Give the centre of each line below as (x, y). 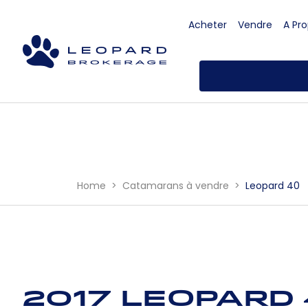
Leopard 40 (273, 185)
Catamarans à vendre (177, 185)
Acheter (208, 25)
